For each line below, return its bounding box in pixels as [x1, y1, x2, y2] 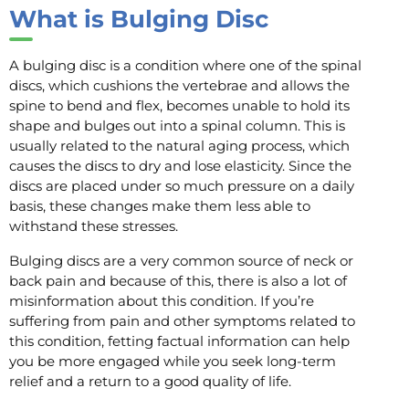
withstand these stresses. [9, 217, 182, 236]
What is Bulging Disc [9, 4, 268, 33]
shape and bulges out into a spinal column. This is [9, 117, 345, 135]
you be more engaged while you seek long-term [9, 352, 336, 371]
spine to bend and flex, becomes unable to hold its [9, 97, 350, 115]
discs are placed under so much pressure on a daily [9, 177, 354, 195]
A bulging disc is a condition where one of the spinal [9, 57, 362, 75]
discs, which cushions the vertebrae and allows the [9, 77, 350, 95]
